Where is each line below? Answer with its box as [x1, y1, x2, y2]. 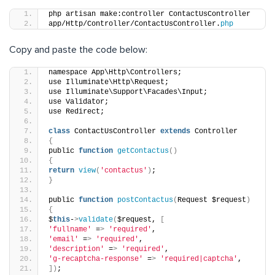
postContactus [117, 195, 173, 204]
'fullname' [48, 225, 91, 234]
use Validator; [48, 97, 109, 106]
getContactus [117, 146, 169, 155]
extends [160, 126, 190, 136]
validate [79, 215, 113, 224]
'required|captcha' [160, 254, 238, 263]
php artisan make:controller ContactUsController [48, 9, 250, 18]
